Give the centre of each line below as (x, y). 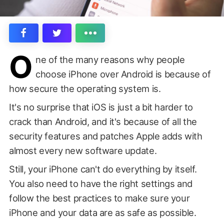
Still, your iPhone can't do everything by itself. (103, 169)
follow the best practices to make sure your (99, 198)
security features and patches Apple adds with (105, 136)
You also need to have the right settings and (100, 183)
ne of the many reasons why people (110, 59)
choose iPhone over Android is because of (123, 74)
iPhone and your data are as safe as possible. (102, 212)
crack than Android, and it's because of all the (103, 121)
